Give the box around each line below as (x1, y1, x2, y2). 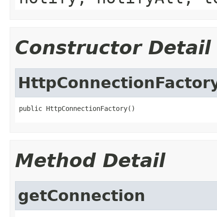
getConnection (18, 186, 145, 204)
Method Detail (15, 149, 165, 171)
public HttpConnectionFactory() (19, 104, 135, 112)
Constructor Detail (15, 36, 211, 59)
